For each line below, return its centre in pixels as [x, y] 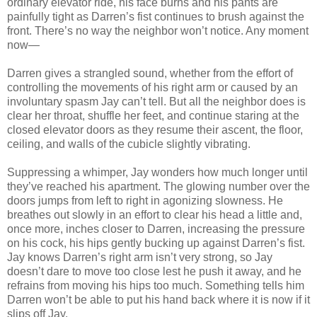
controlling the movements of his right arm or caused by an [152, 87]
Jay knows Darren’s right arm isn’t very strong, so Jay [140, 257]
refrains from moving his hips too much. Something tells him [156, 285]
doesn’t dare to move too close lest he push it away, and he [154, 271]
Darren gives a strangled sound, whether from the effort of [150, 73]
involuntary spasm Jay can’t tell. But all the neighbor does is [156, 101]
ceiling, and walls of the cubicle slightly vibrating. [129, 144]
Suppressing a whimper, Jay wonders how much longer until [157, 172]
